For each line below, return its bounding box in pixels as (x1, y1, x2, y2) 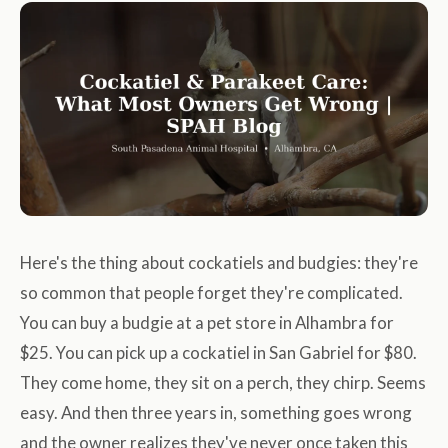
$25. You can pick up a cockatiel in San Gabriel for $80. (20, 342, 417, 364)
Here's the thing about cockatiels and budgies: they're (20, 252, 418, 274)
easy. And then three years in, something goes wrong (20, 402, 412, 424)
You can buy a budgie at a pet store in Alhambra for (20, 312, 394, 334)
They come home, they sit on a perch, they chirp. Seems (20, 372, 426, 394)
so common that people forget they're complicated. (20, 282, 403, 304)
